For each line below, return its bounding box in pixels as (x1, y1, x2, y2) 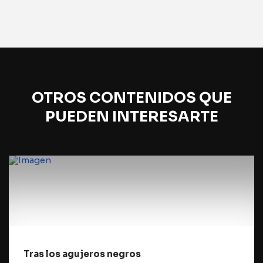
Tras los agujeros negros (23, 248, 141, 259)
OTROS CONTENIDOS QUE (31, 89, 232, 107)
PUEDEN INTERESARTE (45, 107, 218, 126)
